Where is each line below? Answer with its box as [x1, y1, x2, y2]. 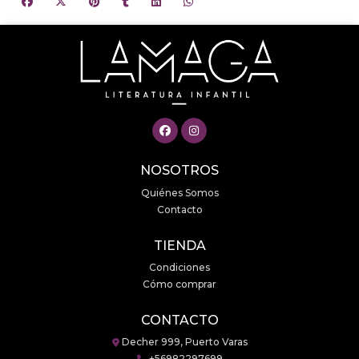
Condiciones [149, 261, 210, 274]
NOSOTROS [140, 163, 219, 179]
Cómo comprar [143, 278, 216, 291]
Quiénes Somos [140, 186, 219, 199]
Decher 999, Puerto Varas [119, 336, 248, 349]
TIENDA [153, 237, 206, 253]
